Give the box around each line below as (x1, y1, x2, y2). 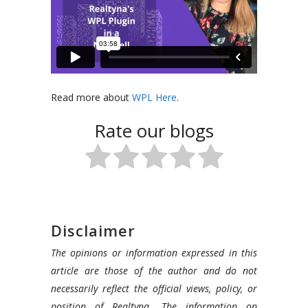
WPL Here (132, 91, 177, 104)
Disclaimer (51, 220, 135, 241)
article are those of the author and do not (51, 264, 257, 278)
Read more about (51, 91, 132, 104)
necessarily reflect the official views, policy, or (51, 282, 257, 296)
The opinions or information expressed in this (51, 246, 257, 260)
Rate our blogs (94, 118, 214, 144)
